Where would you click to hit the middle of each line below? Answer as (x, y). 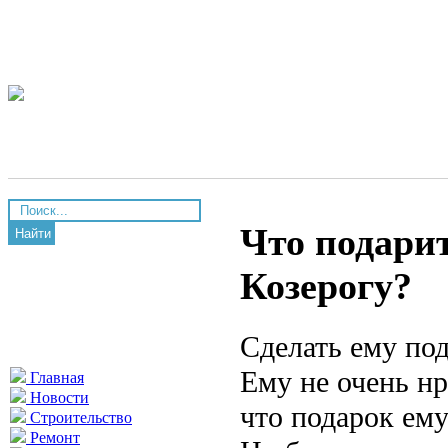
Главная (55, 377)
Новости (57, 397)
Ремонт (53, 437)
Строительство (79, 417)
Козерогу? (326, 286)
